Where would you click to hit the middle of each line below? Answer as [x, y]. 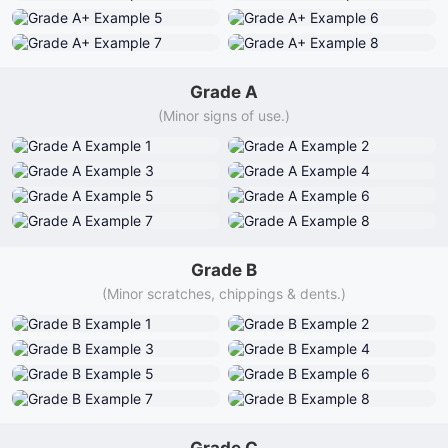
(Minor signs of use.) [224, 115]
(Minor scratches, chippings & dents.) [224, 293]
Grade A [224, 92]
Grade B [224, 270]
